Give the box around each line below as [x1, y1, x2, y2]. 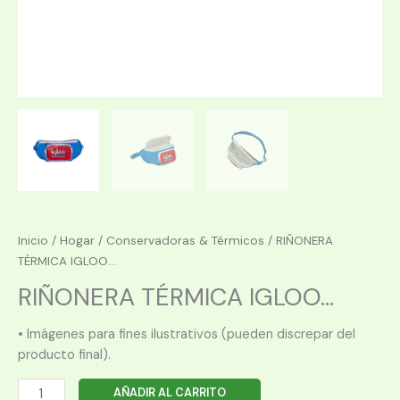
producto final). [18, 346, 111, 363]
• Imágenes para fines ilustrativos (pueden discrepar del [18, 325, 355, 343]
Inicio [18, 232, 48, 248]
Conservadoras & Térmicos [106, 232, 264, 248]
